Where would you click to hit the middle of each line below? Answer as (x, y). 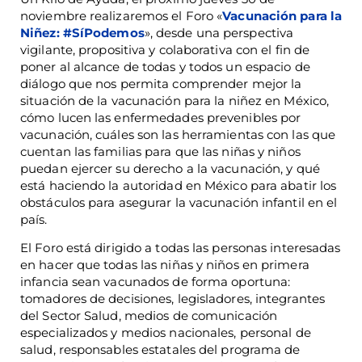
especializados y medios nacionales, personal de (166, 333)
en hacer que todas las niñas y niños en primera (165, 265)
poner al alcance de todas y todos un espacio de (165, 66)
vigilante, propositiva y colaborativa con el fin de (165, 49)
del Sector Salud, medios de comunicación (149, 316)
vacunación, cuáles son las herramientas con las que (178, 134)
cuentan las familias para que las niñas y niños (160, 151)
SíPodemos (108, 32)
